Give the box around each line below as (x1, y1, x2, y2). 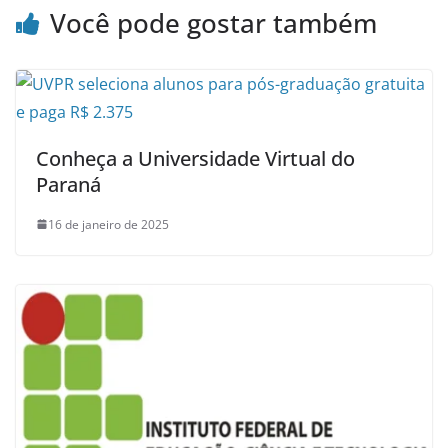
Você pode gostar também (50, 4, 377, 41)
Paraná (36, 170, 101, 198)
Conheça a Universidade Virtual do (36, 144, 355, 172)
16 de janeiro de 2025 (48, 215, 169, 233)
